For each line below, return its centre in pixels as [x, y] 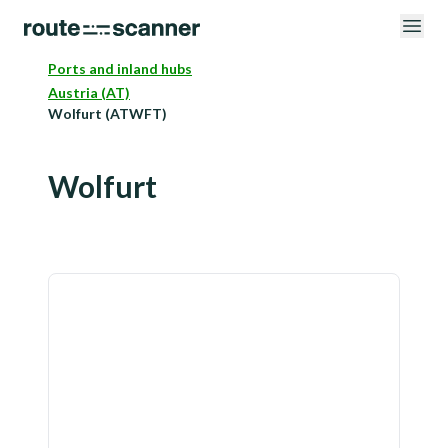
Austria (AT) [89, 92]
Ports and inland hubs [120, 68]
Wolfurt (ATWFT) [107, 113]
